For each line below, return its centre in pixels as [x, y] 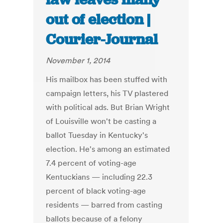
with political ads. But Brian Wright [108, 107]
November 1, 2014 [78, 60]
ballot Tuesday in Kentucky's [97, 135]
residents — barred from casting [104, 205]
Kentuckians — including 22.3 [99, 177]
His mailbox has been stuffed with [107, 79]
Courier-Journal [102, 40]
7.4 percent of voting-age [91, 163]
